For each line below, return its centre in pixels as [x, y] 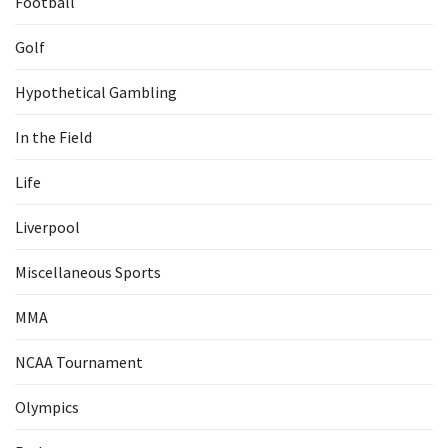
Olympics [47, 407]
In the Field [53, 137]
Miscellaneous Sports [88, 272]
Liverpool [47, 227]
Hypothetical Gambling [96, 92]
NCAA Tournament [79, 362]
